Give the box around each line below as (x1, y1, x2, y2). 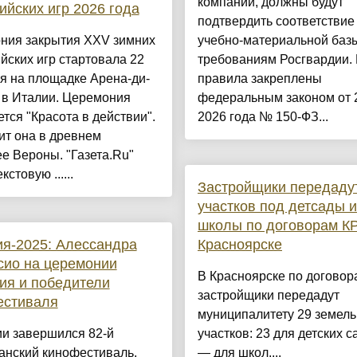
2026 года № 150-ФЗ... (197, 110, 328, 124)
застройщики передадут (197, 288, 339, 303)
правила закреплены (197, 72, 322, 86)
